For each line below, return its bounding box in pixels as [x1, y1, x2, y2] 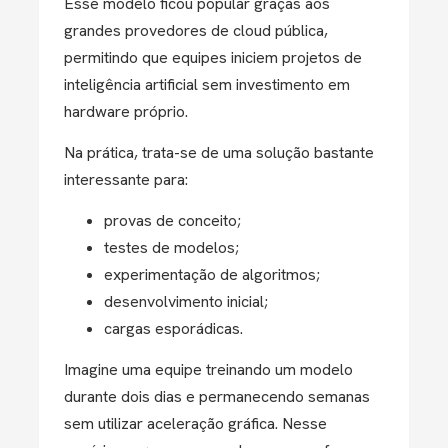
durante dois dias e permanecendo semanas [64, 386, 370, 407]
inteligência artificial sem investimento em [64, 74, 350, 95]
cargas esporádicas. [104, 318, 243, 339]
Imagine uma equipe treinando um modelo [64, 359, 353, 380]
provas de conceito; [104, 210, 241, 231]
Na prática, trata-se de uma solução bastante [64, 142, 374, 163]
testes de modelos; [104, 237, 239, 258]
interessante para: [64, 169, 188, 190]
